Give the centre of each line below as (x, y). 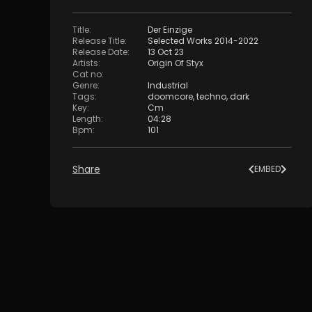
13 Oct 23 (166, 52)
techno (211, 97)
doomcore (170, 97)
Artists (85, 63)
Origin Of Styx (175, 63)
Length (87, 119)
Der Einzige (170, 30)
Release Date (100, 52)
